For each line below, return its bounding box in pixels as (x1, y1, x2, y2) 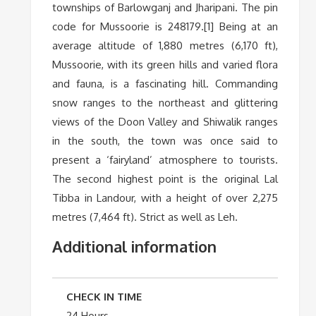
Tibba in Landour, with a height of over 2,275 (51, 190, 279, 205)
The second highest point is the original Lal (51, 171, 279, 186)
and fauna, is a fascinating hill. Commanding (51, 76, 279, 90)
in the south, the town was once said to (51, 133, 279, 147)
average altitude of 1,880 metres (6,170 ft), (51, 38, 279, 52)
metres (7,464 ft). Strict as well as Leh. (51, 209, 238, 224)
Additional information (51, 236, 217, 256)
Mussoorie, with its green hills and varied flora (51, 57, 279, 71)
